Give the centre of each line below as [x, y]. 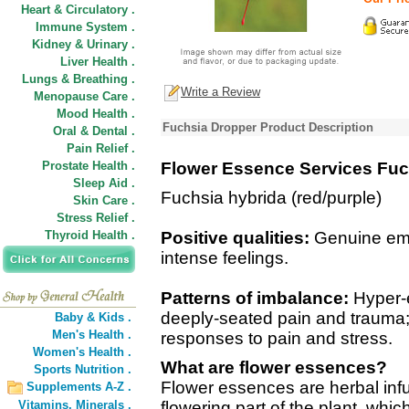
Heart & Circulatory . [78, 10]
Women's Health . [82, 352]
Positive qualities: [235, 238]
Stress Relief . [96, 218]
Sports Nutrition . [83, 369]
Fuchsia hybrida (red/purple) [271, 198]
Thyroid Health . [90, 235]
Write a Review [220, 92]
